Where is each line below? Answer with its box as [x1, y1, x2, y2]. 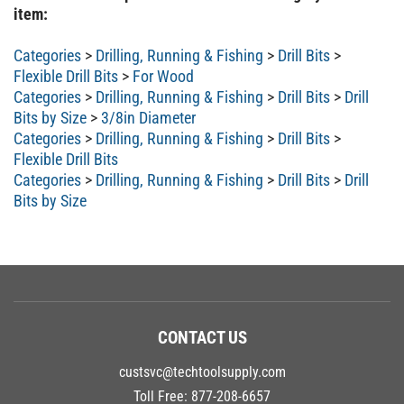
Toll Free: [133, 379, 191, 397]
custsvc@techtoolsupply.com [118, 354, 286, 372]
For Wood [133, 58, 194, 78]
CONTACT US [157, 318, 247, 340]
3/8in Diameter [101, 99, 196, 119]
